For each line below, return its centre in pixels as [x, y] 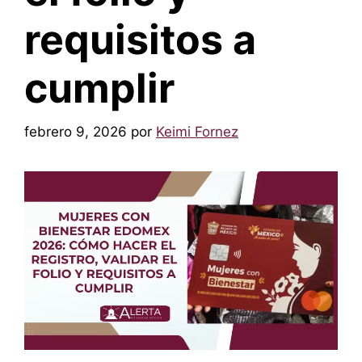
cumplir [99, 88]
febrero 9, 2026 [76, 131]
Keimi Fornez [197, 131]
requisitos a [140, 40]
